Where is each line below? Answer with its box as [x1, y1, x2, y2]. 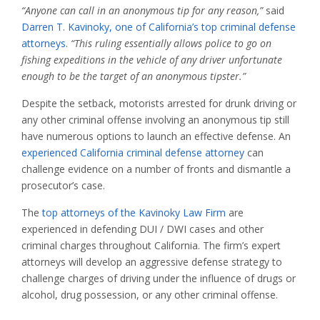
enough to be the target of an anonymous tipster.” [21, 69, 246, 84]
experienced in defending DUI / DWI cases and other [21, 222, 264, 236]
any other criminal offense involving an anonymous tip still [21, 113, 289, 127]
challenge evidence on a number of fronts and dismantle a [21, 162, 291, 176]
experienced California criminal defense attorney [21, 146, 244, 160]
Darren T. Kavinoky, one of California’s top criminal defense [21, 20, 296, 34]
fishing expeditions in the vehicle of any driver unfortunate [21, 53, 282, 67]
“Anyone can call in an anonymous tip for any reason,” [21, 4, 263, 18]
